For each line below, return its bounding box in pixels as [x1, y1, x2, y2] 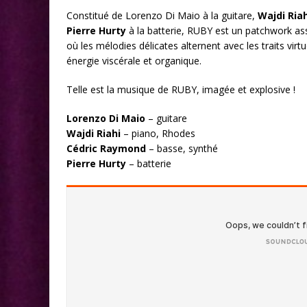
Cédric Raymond [66, 142, 146, 156]
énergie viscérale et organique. [66, 54, 201, 68]
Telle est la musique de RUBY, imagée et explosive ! [66, 83, 295, 97]
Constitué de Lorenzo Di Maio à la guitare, [66, 9, 258, 23]
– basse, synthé [146, 142, 218, 156]
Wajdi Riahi [66, 127, 121, 140]
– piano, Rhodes [121, 127, 195, 140]
